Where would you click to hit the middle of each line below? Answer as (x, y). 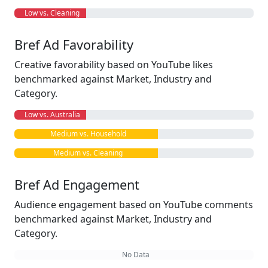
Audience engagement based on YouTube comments (134, 205)
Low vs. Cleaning (50, 13)
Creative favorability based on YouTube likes (114, 65)
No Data (134, 255)
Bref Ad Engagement (77, 185)
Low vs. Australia (50, 115)
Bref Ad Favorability (74, 45)
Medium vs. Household (86, 134)
